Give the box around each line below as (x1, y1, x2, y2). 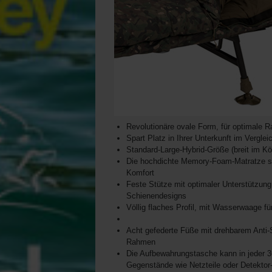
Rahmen (126, 237, 155, 247)
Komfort (126, 168, 154, 178)
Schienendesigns (126, 191, 186, 201)
